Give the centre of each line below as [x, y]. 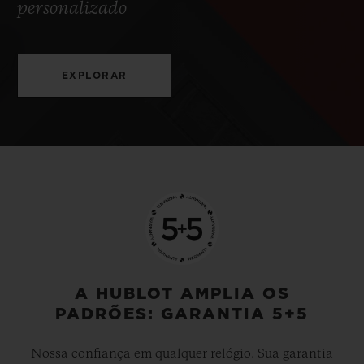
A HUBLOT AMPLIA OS [182, 294]
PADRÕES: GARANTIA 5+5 [182, 314]
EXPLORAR [94, 75]
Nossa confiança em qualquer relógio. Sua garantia [182, 354]
